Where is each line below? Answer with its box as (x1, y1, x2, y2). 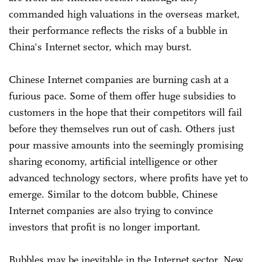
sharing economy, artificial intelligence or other (9, 155, 218, 168)
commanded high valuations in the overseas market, (9, 8, 240, 20)
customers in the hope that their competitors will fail (9, 106, 242, 119)
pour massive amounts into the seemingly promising (9, 139, 243, 151)
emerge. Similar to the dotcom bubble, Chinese (9, 188, 218, 201)
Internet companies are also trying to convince (9, 204, 213, 217)
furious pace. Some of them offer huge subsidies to (9, 89, 236, 102)
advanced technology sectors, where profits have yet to (9, 171, 248, 184)
